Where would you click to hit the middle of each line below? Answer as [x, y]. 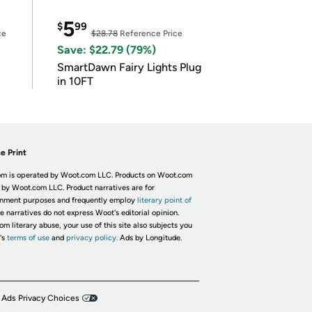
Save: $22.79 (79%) [106, 50]
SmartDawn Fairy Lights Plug [129, 67]
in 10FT [75, 81]
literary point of [164, 200]
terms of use [28, 238]
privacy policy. [92, 238]
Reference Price [150, 33]
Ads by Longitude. [150, 238]
